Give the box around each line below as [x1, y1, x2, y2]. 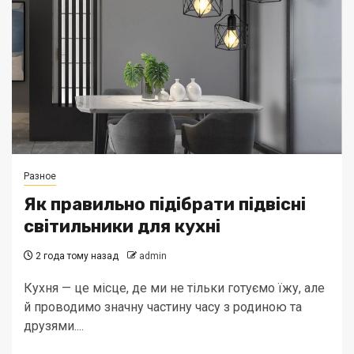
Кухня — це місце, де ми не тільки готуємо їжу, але [24, 281, 325, 296]
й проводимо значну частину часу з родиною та [24, 299, 302, 314]
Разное [24, 171, 56, 182]
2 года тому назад [33, 250, 119, 262]
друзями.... [24, 318, 84, 333]
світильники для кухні [24, 216, 220, 237]
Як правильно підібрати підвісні [24, 194, 306, 215]
